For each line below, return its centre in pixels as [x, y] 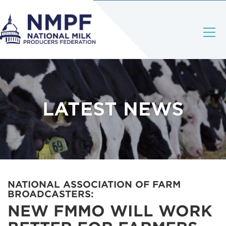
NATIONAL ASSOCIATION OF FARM [94, 184]
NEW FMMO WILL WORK [110, 211]
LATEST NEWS [113, 109]
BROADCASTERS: [51, 194]
